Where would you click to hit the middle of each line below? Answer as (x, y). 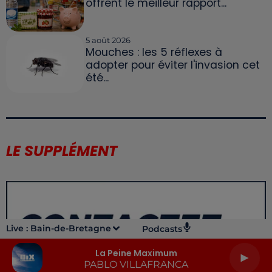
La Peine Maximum (136, 253)
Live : (18, 228)
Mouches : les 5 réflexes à (154, 52)
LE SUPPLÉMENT (62, 151)
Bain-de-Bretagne (71, 228)
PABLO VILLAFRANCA (136, 264)
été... (97, 77)
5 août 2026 (108, 40)
